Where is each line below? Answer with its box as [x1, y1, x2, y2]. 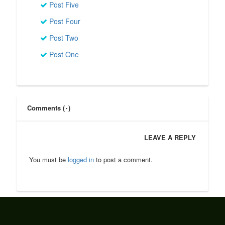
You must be [29, 155, 68, 165]
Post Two [47, 33, 78, 43]
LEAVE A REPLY [144, 133, 196, 143]
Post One [47, 49, 79, 60]
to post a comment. [93, 155, 153, 165]
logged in [67, 155, 94, 165]
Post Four [47, 16, 80, 27]
